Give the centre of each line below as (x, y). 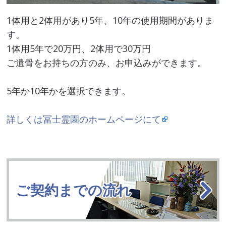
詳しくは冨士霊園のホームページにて (84, 119)
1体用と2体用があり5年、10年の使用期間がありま (110, 20)
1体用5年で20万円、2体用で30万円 (79, 49)
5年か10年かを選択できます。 (69, 91)
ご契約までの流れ (73, 190)
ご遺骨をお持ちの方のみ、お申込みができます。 (107, 63)
